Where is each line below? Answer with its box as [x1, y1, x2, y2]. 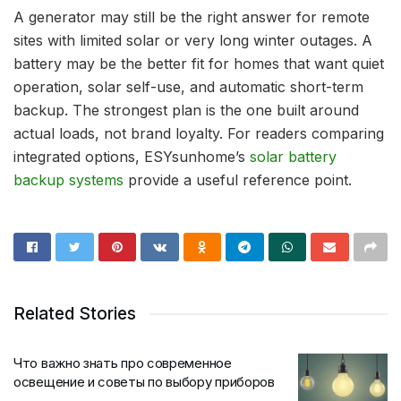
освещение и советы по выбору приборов [13, 372, 275, 390]
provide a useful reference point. [124, 170, 352, 189]
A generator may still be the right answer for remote [13, 7, 370, 26]
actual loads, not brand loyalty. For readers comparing [13, 124, 384, 142]
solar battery [245, 147, 337, 166]
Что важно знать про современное [13, 354, 232, 371]
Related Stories [13, 303, 136, 324]
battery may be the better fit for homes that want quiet [13, 54, 384, 73]
